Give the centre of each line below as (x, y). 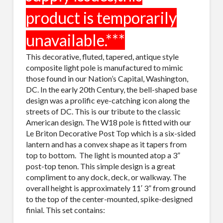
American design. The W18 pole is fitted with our (108, 122)
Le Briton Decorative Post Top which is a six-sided (111, 133)
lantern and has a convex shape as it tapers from (106, 144)
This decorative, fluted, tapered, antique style (102, 56)
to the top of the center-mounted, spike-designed (109, 199)
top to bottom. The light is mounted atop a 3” (103, 155)
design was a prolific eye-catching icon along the (108, 100)
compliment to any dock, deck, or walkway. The (106, 177)
